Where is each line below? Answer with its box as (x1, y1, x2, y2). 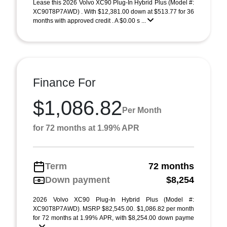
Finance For (33, 76, 96, 89)
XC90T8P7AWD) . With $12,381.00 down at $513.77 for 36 (33, 8, 194, 15)
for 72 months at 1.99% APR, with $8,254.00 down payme (33, 214, 194, 221)
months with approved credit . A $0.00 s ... (33, 17, 147, 24)
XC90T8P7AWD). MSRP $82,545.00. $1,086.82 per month (33, 205, 194, 212)
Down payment (45, 175, 110, 185)
